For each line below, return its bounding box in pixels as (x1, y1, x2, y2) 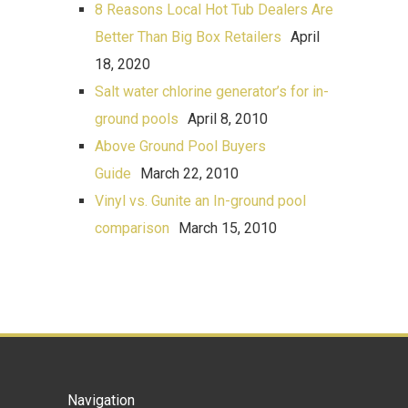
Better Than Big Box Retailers (95, 28, 281, 46)
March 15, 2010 (178, 219, 277, 237)
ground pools (95, 110, 178, 127)
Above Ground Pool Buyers (95, 138, 266, 155)
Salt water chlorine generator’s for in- (95, 83, 329, 100)
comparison (95, 219, 169, 237)
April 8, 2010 (188, 110, 268, 127)
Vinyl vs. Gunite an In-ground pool (95, 192, 306, 209)
